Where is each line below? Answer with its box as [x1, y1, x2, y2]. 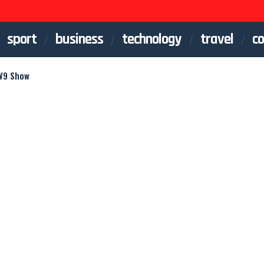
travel [200, 29, 233, 49]
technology [122, 29, 181, 49]
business [55, 29, 103, 49]
